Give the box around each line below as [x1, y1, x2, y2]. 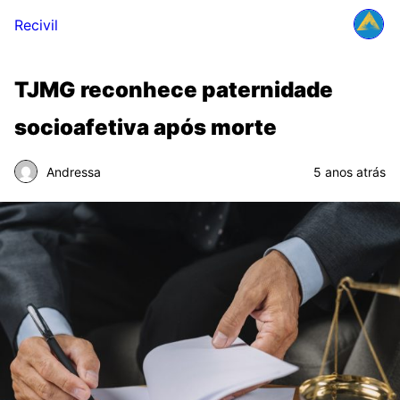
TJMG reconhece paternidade [14, 77, 333, 103]
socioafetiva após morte [14, 114, 277, 140]
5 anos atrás [313, 163, 386, 179]
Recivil [14, 16, 58, 34]
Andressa [46, 163, 101, 179]
